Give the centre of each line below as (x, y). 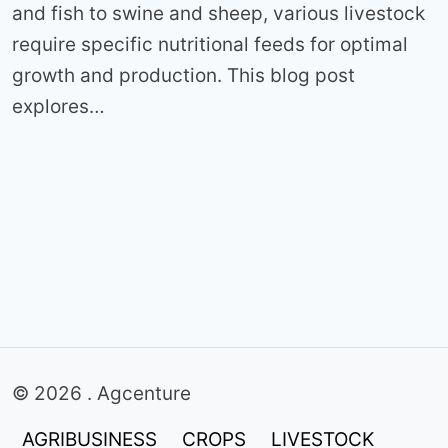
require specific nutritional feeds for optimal (210, 44)
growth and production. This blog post (183, 75)
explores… (58, 106)
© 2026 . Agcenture (101, 393)
